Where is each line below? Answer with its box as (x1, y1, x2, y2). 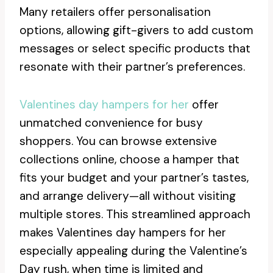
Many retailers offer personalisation (19, 4, 211, 19)
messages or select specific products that (19, 41, 250, 56)
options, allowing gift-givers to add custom (19, 23, 253, 38)
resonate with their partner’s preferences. (19, 59, 245, 74)
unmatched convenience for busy (19, 115, 203, 130)
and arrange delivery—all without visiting (19, 188, 236, 204)
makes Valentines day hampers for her (19, 225, 226, 240)
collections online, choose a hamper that (19, 152, 239, 167)
